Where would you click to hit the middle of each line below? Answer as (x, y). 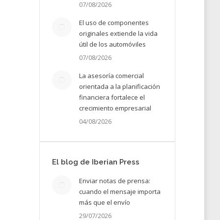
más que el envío (104, 202)
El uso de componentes (114, 23)
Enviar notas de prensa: (114, 181)
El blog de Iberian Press (96, 162)
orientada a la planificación (119, 86)
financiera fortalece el (112, 97)
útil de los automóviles (112, 44)
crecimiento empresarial (115, 108)
